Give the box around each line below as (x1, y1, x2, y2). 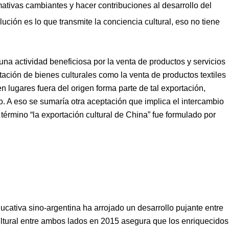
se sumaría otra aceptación (27, 97, 129, 106)
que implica (129, 97, 173, 106)
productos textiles (161, 70, 226, 79)
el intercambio (173, 97, 224, 106)
